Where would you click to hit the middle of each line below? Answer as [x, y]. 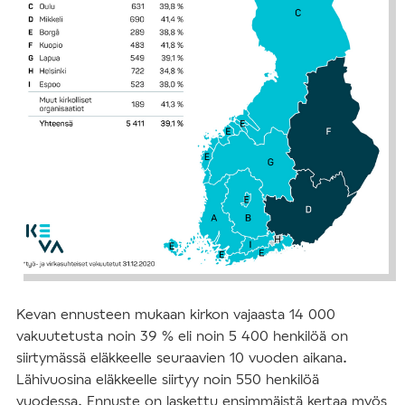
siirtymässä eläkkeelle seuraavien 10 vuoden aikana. [182, 356]
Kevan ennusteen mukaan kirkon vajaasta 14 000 [176, 313]
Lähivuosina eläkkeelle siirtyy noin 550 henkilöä [168, 378]
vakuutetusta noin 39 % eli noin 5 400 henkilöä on [182, 334]
